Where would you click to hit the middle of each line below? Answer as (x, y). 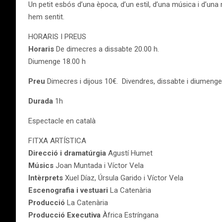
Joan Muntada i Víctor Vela (99, 166)
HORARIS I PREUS (57, 37)
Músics (41, 166)
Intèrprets (46, 178)
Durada (41, 101)
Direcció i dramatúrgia (67, 153)
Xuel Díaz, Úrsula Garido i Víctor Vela (123, 178)
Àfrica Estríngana (130, 215)
